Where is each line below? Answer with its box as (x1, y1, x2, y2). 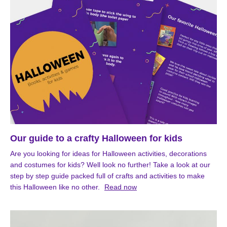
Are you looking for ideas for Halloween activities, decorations (10, 149, 207, 158)
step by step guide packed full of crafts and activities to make (10, 172, 205, 180)
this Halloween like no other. (10, 183, 100, 192)
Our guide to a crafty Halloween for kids (10, 133, 182, 144)
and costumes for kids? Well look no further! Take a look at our (10, 161, 210, 169)
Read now (104, 183, 137, 192)
